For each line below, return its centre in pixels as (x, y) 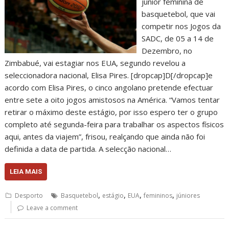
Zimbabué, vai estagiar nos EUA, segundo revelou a (95, 63)
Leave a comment (52, 208)
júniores (188, 196)
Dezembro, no (167, 51)
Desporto (29, 196)
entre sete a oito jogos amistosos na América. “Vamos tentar (112, 100)
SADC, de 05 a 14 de (177, 38)
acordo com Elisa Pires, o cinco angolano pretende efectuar (109, 87)
